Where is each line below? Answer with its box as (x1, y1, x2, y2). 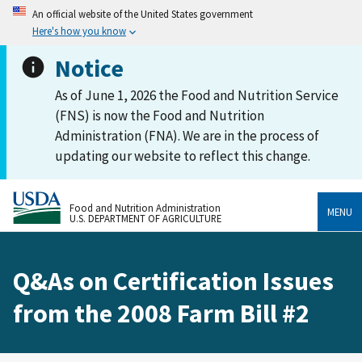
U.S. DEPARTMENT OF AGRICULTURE (69, 211, 221, 225)
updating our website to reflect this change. (55, 147, 310, 165)
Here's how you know (32, 24, 126, 37)
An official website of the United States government (32, 7, 253, 20)
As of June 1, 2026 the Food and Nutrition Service (55, 86, 339, 104)
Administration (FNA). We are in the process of (55, 127, 319, 145)
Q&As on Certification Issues (13, 264, 334, 297)
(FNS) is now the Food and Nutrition (55, 107, 264, 124)
